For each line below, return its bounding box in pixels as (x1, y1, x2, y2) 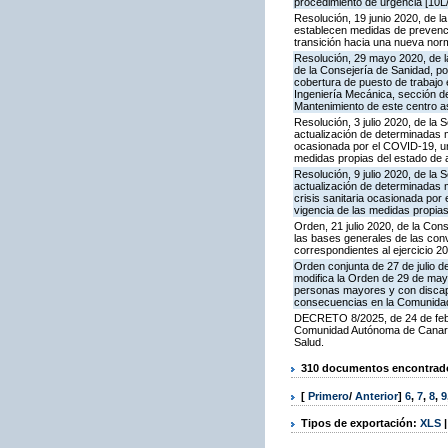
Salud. (294, 336, 324, 349)
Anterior (355, 389, 398, 402)
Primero (308, 389, 349, 402)
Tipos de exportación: (301, 416, 420, 429)
